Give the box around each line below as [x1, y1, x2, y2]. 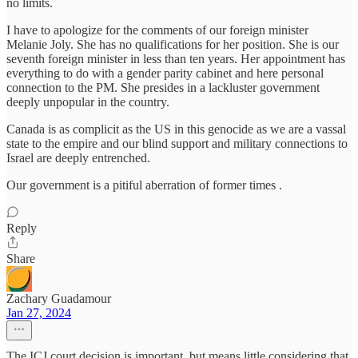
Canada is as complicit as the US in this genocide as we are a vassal [6, 122, 346, 137]
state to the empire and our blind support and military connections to [6, 137, 348, 151]
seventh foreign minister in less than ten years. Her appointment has [6, 52, 345, 66]
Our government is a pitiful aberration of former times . [6, 178, 282, 193]
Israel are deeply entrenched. [6, 151, 150, 165]
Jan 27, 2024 [6, 306, 71, 320]
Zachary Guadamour [6, 292, 111, 306]
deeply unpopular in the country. [6, 95, 169, 109]
